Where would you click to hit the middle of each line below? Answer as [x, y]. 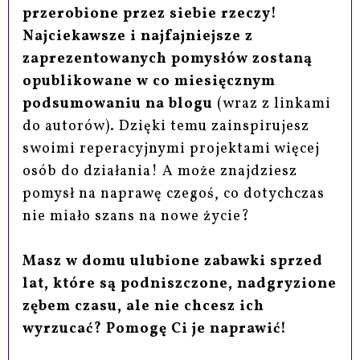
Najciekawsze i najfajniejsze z [138, 37]
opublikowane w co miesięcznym [149, 82]
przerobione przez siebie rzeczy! [150, 14]
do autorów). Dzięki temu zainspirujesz [166, 127]
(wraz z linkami [272, 104]
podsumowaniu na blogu [118, 104]
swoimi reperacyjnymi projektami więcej [172, 149]
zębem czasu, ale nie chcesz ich [144, 307]
